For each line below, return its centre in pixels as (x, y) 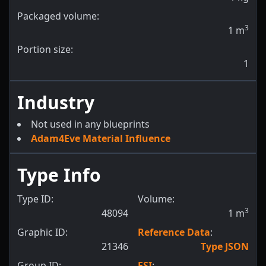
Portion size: (45, 49)
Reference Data (174, 232)
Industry (56, 102)
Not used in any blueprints (90, 124)
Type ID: (35, 199)
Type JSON (225, 246)
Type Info (59, 175)
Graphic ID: (42, 232)
